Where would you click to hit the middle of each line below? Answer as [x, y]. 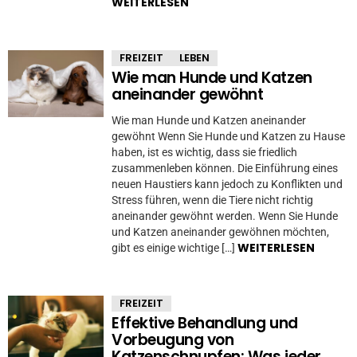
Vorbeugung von [173, 339]
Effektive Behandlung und [205, 323]
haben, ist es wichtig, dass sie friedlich [204, 152]
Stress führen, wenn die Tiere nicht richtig [212, 200]
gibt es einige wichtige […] [175, 247]
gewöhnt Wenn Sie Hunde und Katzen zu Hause [228, 136]
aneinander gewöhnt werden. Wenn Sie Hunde [225, 216]
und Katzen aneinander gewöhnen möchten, [220, 231]
